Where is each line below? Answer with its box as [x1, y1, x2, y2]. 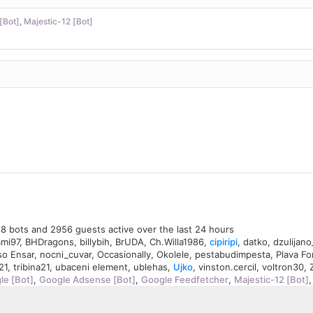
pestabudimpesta [195, 249, 270, 261]
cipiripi [210, 236, 238, 248]
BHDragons [25, 236, 74, 248]
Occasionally [97, 249, 151, 261]
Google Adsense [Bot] [39, 274, 136, 286]
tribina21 [13, 261, 50, 273]
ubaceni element [55, 261, 128, 273]
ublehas [133, 261, 168, 273]
